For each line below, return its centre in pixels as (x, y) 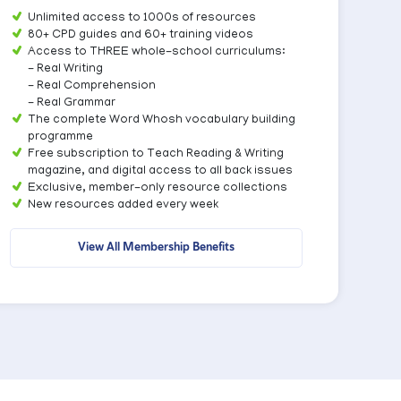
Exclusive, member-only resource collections (158, 188)
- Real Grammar (72, 103)
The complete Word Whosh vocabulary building (162, 120)
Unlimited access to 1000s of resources (142, 18)
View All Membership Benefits (156, 247)
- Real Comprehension (92, 86)
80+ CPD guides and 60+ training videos (141, 35)
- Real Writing (65, 69)
